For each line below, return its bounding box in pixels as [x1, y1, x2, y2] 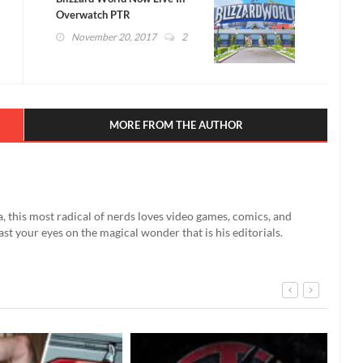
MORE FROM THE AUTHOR [109, 117, 243, 131]
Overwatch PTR [56, 7, 130, 21]
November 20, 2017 [71, 30, 156, 43]
